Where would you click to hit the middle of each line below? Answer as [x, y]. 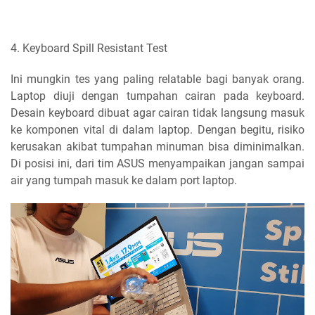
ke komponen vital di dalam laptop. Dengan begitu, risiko [157, 130]
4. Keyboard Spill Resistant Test [89, 49]
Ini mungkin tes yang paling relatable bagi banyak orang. [157, 79]
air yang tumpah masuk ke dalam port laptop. [124, 181]
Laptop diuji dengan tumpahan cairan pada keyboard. [157, 96]
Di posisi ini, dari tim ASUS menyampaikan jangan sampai [157, 164]
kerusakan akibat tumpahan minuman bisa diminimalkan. [157, 147]
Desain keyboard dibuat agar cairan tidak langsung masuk [157, 113]
